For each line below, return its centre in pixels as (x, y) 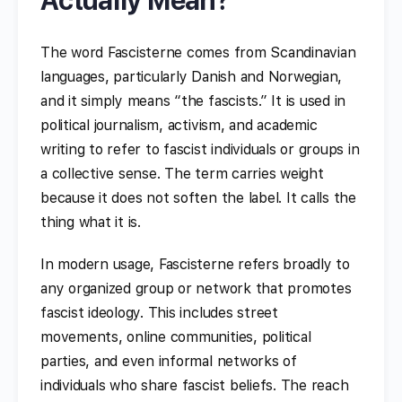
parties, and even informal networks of (169, 361)
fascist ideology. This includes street (159, 312)
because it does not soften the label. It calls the (199, 197)
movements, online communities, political (176, 336)
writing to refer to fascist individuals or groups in (200, 149)
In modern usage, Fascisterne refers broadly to (195, 264)
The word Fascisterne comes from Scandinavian (198, 52)
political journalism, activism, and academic (179, 125)
